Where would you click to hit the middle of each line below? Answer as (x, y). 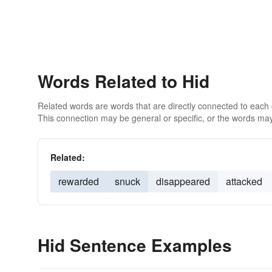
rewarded (79, 181)
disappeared (183, 181)
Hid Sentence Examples (135, 245)
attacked (244, 181)
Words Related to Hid (124, 81)
